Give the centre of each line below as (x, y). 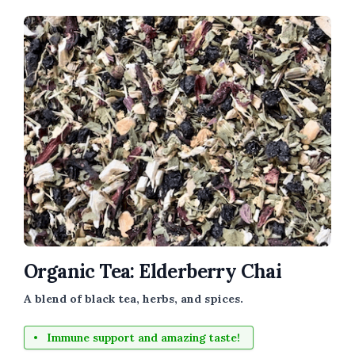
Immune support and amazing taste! (143, 337)
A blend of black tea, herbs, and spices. (134, 298)
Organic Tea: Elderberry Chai (153, 271)
